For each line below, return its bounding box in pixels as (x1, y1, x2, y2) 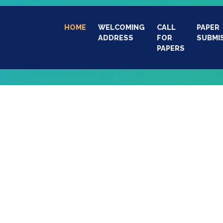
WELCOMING (98, 23, 145, 31)
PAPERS (157, 44, 185, 52)
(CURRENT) (86, 23, 127, 31)
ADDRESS (98, 33, 133, 42)
